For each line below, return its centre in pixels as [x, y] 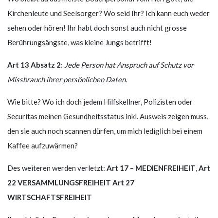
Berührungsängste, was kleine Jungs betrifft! [80, 42]
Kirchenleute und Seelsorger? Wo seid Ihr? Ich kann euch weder [109, 13]
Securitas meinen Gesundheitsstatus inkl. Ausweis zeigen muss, [108, 116]
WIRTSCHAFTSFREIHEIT [50, 197]
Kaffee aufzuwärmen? [43, 145]
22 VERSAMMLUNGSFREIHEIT [59, 182]
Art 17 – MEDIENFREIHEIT [151, 168]
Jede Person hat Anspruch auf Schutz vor [129, 64]
